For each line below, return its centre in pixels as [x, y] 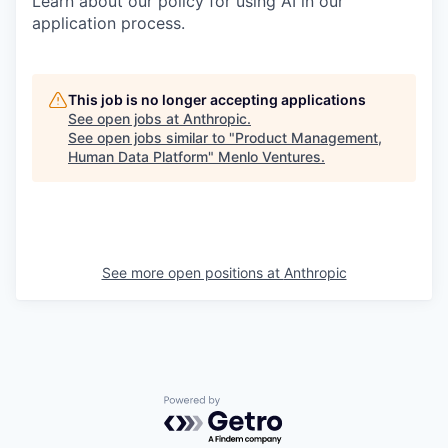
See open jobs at [125, 118]
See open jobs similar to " [151, 137]
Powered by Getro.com [251, 405]
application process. [108, 23]
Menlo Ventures [269, 156]
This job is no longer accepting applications [217, 99]
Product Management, [308, 137]
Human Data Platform [138, 156]
